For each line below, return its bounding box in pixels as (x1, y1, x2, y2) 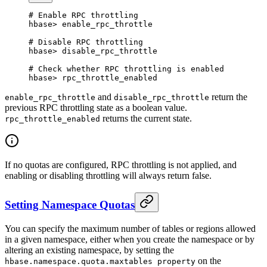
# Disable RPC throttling (29, 38, 143, 47)
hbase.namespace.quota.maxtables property (5, 256, 195, 266)
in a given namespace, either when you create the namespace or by (5, 234, 254, 244)
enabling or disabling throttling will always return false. (5, 170, 212, 181)
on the (195, 255, 221, 266)
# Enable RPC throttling (29, 11, 138, 20)
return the (209, 92, 247, 103)
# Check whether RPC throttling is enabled (29, 64, 224, 74)
